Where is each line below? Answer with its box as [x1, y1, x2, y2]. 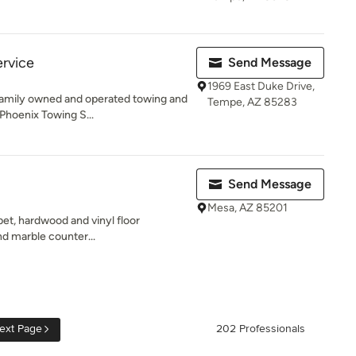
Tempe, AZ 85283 [207, 95, 297, 109]
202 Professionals [216, 322, 305, 336]
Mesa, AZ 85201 [207, 201, 288, 215]
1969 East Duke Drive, [207, 79, 315, 93]
